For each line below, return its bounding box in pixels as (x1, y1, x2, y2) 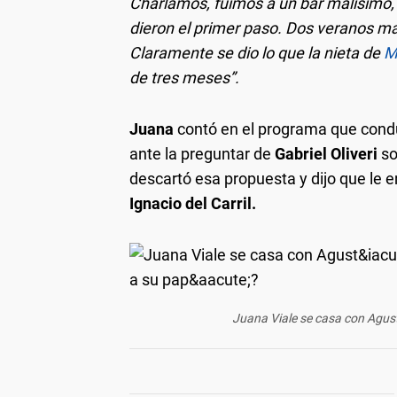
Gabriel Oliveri (275, 144, 378, 164)
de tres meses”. (129, 68, 239, 88)
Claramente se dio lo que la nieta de (129, 43, 384, 63)
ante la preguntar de (129, 144, 275, 164)
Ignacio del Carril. (129, 194, 256, 214)
